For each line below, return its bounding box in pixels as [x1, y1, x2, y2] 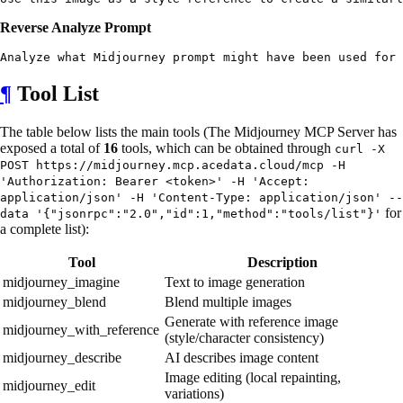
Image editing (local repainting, [165, 369, 341, 385]
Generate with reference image [165, 313, 338, 329]
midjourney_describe [3, 349, 121, 365]
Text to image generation [165, 273, 305, 290]
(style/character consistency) [165, 329, 324, 345]
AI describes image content [165, 349, 318, 365]
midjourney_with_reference [3, 321, 159, 337]
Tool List [12, 82, 99, 106]
